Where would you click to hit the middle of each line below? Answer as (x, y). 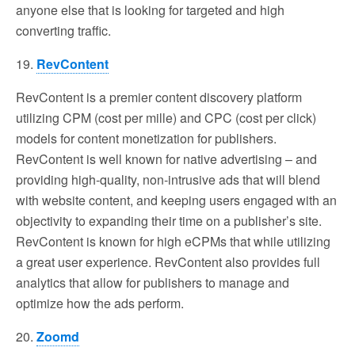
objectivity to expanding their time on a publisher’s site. (169, 220)
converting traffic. (63, 30)
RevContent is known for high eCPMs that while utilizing (173, 241)
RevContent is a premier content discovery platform (159, 97)
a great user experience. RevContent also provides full (168, 261)
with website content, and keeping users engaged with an (176, 200)
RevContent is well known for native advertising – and (166, 158)
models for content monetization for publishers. (146, 138)
